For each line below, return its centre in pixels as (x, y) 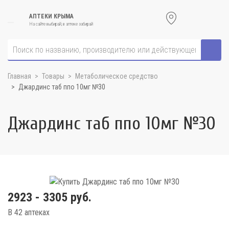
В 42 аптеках (29, 212)
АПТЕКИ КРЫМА (51, 16)
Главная (19, 76)
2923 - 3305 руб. (50, 197)
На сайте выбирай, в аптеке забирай (61, 24)
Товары (53, 76)
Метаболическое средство (117, 76)
